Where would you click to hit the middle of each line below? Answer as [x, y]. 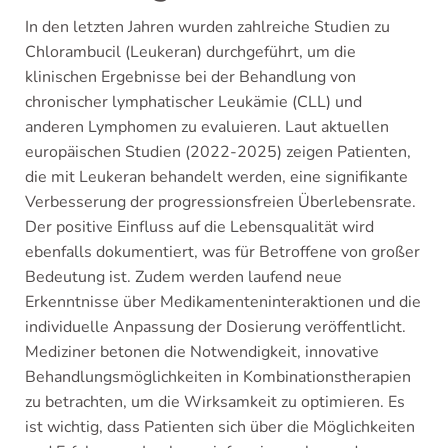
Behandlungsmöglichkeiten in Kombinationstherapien [218, 377]
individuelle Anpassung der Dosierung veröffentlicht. [215, 327]
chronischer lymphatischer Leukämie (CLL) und [193, 102]
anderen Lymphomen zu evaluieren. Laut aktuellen [207, 127]
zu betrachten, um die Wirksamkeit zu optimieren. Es [215, 402]
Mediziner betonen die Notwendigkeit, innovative [202, 352]
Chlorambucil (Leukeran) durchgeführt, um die [190, 52]
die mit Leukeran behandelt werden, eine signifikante [216, 177]
